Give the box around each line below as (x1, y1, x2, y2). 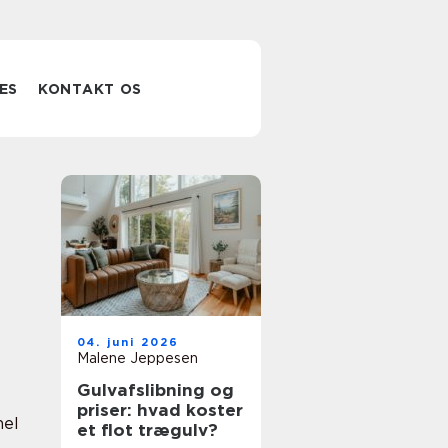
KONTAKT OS (38, 81, 143, 97)
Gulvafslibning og (77, 380, 234, 400)
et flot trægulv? (77, 420, 218, 440)
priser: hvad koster (77, 400, 243, 420)
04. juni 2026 (77, 335, 180, 349)
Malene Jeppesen (77, 350, 198, 366)
